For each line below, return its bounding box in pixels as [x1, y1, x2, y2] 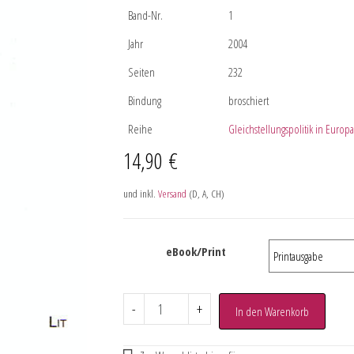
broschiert [228, 92, 269, 108]
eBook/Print [165, 243, 226, 259]
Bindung [127, 92, 161, 108]
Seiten [127, 64, 155, 80]
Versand [157, 186, 186, 201]
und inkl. [122, 186, 158, 201]
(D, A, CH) [186, 186, 224, 201]
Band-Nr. [127, 7, 163, 23]
